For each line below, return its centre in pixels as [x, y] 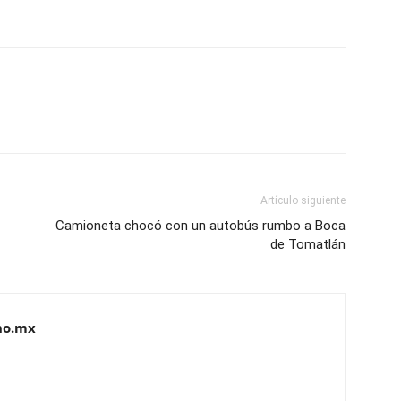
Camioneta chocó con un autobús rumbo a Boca [200, 226]
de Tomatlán [308, 245]
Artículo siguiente [303, 201]
